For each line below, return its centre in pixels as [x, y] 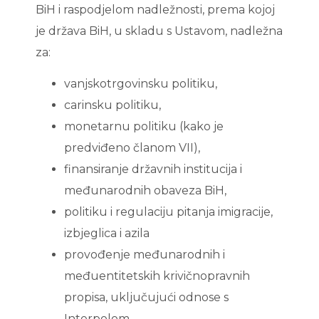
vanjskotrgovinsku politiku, [141, 84]
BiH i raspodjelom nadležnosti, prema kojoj [155, 9]
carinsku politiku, [113, 105]
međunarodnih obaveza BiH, [145, 191]
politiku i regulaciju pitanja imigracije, [168, 212]
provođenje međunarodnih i [145, 255]
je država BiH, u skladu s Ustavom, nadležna [159, 31]
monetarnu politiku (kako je [144, 127]
